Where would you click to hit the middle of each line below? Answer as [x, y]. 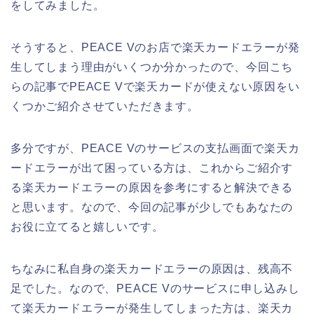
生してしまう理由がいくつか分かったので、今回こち [152, 67]
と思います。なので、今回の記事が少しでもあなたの [152, 207]
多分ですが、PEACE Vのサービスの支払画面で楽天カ [155, 149]
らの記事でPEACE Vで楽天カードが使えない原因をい [155, 87]
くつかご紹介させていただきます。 [105, 107]
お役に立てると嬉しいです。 [87, 227]
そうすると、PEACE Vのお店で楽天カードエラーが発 [155, 48]
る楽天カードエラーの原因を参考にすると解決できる [152, 188]
